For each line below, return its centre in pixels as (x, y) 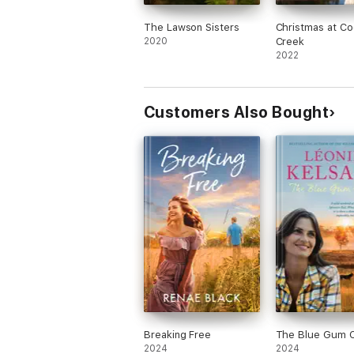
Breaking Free (178, 335)
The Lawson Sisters (192, 27)
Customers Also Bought (237, 112)
